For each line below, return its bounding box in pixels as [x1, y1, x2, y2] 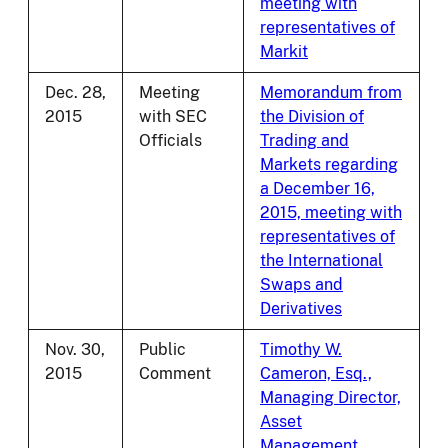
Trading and [260, 131, 349, 151]
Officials [139, 131, 202, 151]
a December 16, [260, 179, 375, 199]
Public [139, 340, 186, 360]
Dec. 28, [45, 83, 106, 103]
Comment [139, 364, 211, 384]
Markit [260, 42, 308, 62]
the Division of [260, 107, 364, 127]
